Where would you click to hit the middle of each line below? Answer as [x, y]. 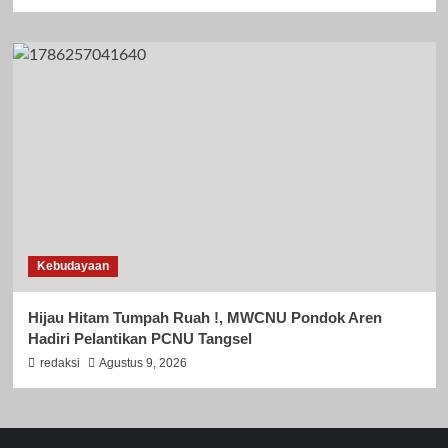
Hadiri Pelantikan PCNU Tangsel [139, 339]
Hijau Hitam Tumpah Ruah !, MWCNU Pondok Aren [204, 318]
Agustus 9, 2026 [142, 363]
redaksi [59, 363]
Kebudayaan [72, 266]
